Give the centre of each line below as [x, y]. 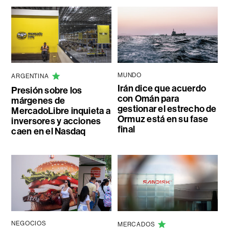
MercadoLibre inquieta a [61, 111]
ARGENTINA [30, 76]
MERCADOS [136, 224]
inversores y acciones [56, 121]
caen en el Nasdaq [49, 131]
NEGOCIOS [29, 223]
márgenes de [38, 100]
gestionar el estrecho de [167, 109]
